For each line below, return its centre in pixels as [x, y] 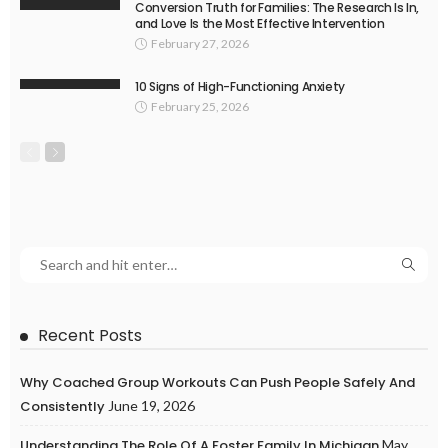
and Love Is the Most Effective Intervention [260, 23]
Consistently [62, 406]
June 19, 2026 [151, 405]
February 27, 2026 [200, 43]
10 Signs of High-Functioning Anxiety [240, 86]
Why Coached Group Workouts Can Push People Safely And [217, 382]
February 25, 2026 [200, 106]
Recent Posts [90, 335]
